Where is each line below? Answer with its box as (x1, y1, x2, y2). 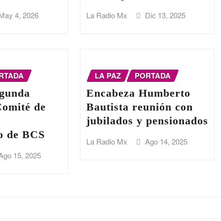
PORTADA (134, 70, 171, 81)
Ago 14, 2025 (145, 136, 188, 147)
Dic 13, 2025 (145, 10, 186, 20)
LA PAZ (94, 70, 121, 81)
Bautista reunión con (86, 101, 193, 113)
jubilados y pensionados (86, 114, 208, 127)
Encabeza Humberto (86, 87, 190, 100)
